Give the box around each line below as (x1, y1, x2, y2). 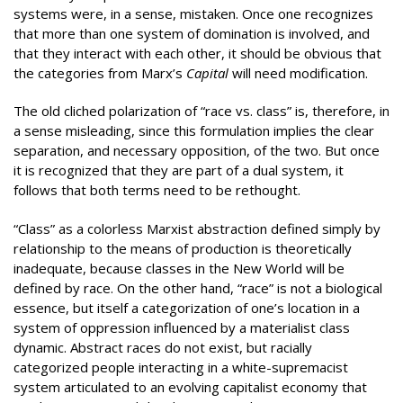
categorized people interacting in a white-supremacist (13, 357, 348, 376)
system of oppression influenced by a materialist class (13, 318, 350, 336)
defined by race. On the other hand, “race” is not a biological (13, 278, 382, 297)
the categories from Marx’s (13, 63, 186, 82)
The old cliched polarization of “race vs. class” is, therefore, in (13, 102, 390, 120)
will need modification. (232, 63, 368, 82)
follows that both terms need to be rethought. (13, 181, 300, 199)
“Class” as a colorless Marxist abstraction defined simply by (13, 219, 381, 237)
